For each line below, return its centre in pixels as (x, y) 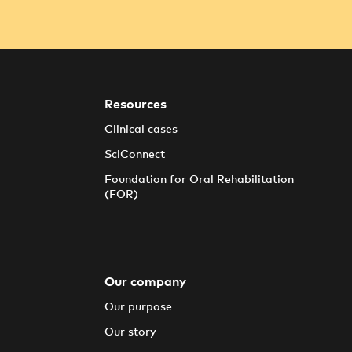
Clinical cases (141, 130)
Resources (136, 104)
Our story (131, 332)
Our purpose (139, 307)
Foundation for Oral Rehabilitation (200, 180)
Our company (146, 282)
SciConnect (135, 155)
